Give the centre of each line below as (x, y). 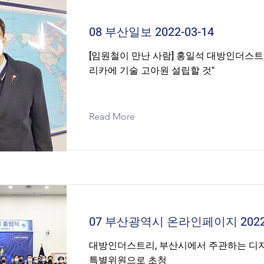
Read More (112, 116)
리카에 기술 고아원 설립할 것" (152, 71)
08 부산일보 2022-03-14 (151, 32)
